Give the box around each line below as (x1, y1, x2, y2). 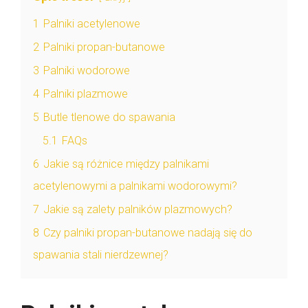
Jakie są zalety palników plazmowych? (43, 202, 232, 216)
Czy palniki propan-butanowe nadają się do (43, 225, 252, 239)
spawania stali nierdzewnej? (33, 247, 168, 261)
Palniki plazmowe (43, 87, 128, 100)
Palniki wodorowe (43, 63, 130, 77)
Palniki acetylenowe (43, 16, 140, 30)
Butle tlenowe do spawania (43, 110, 175, 124)
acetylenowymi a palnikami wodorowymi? (33, 179, 237, 192)
